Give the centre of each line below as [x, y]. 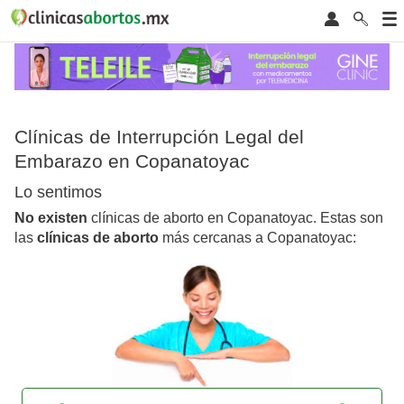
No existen [51, 218]
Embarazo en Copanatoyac [132, 161]
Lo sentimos [58, 193]
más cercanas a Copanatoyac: [257, 238]
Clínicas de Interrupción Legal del [159, 136]
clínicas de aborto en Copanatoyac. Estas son [235, 218]
